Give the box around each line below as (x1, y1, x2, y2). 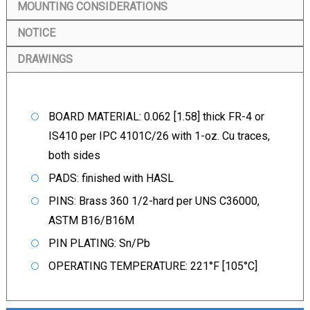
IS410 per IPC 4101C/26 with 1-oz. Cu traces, (48, 129, 270, 143)
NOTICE (17, 26, 55, 39)
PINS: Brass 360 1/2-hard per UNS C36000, (48, 194, 259, 208)
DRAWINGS (17, 53, 73, 66)
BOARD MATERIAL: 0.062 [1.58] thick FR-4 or (48, 110, 264, 123)
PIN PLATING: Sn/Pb (48, 237, 150, 250)
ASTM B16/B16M (48, 214, 134, 227)
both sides (48, 149, 100, 162)
